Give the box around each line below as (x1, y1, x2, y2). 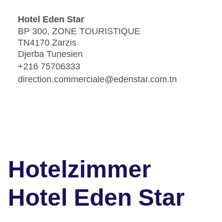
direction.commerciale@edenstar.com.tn (18, 74, 177, 84)
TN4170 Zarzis (18, 38, 76, 48)
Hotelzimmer (8, 156, 151, 183)
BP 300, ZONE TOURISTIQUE (18, 26, 140, 37)
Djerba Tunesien (18, 49, 83, 59)
